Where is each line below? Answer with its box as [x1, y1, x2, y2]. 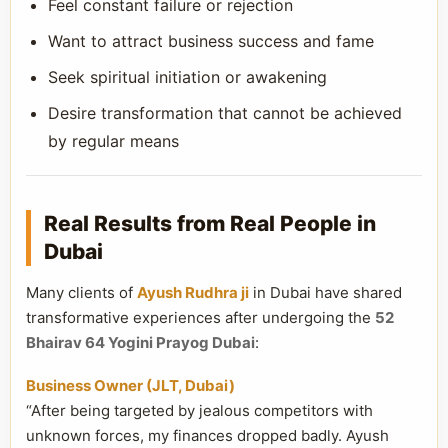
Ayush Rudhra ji [137, 283, 249, 302]
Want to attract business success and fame [48, 31, 374, 51]
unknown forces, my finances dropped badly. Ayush [26, 426, 389, 445]
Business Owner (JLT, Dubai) [26, 376, 235, 395]
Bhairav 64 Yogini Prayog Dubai [26, 333, 255, 352]
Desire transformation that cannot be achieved [48, 103, 402, 123]
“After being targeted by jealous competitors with [26, 401, 373, 420]
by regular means [48, 131, 179, 151]
